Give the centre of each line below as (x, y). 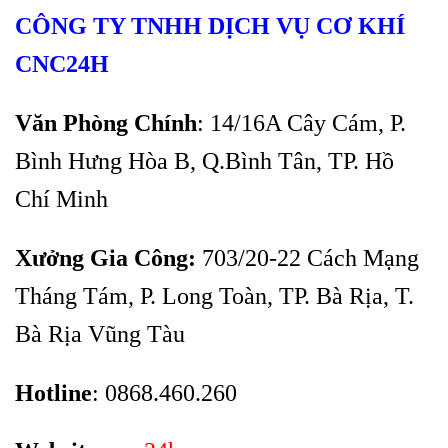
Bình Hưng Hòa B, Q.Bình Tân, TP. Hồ (204, 161)
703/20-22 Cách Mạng (307, 257)
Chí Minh (61, 199)
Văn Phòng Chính (106, 123)
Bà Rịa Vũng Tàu (100, 333)
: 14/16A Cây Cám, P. (301, 123)
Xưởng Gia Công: (105, 257)
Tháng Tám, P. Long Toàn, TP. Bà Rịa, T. (214, 295)
